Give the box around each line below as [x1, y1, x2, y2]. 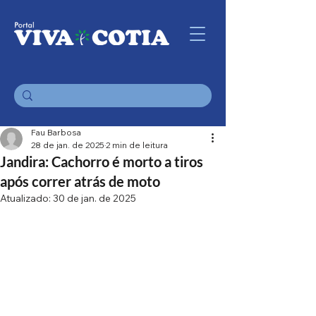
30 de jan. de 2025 [53, 192, 136, 205]
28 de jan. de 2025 [31, 140, 104, 150]
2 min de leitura [106, 140, 168, 150]
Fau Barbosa [31, 127, 81, 138]
